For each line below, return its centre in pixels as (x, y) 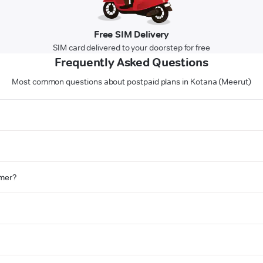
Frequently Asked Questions (131, 63)
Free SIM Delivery (131, 35)
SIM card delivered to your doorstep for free (131, 48)
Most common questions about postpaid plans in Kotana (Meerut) (131, 82)
